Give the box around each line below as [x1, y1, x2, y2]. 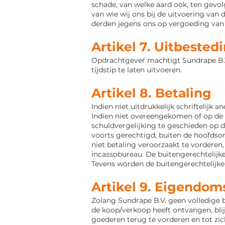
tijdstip [91, 65, 118, 74]
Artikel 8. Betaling [91, 85, 211, 100]
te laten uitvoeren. [118, 65, 182, 74]
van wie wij [91, 10, 132, 19]
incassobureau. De [91, 150, 158, 159]
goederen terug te [91, 215, 158, 224]
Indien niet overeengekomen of [91, 111, 203, 121]
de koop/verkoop [91, 205, 153, 214]
